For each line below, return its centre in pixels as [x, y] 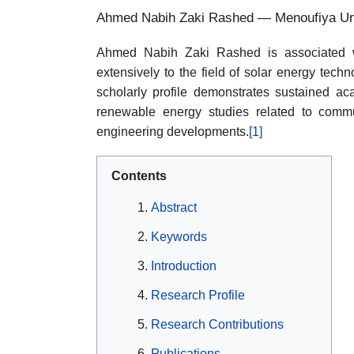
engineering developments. [173, 131]
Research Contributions [217, 325]
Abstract [174, 208]
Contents [139, 175]
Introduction [184, 266]
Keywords [179, 237]
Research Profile [198, 296]
